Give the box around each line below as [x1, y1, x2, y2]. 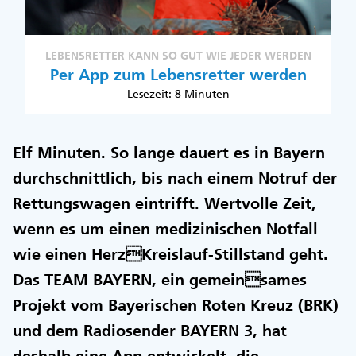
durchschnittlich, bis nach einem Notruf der [13, 168, 337, 188]
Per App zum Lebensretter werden [49, 65, 307, 84]
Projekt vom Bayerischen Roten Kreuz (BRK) [13, 296, 339, 315]
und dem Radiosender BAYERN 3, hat [13, 321, 287, 340]
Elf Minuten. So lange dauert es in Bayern [13, 143, 325, 162]
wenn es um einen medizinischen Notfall [13, 219, 318, 238]
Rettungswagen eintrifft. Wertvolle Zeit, [13, 194, 316, 213]
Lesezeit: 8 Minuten [126, 87, 230, 101]
